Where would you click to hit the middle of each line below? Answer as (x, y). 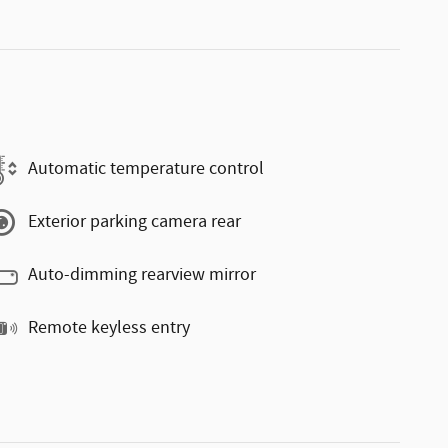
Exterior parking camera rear (134, 222)
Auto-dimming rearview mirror (142, 275)
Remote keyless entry (109, 328)
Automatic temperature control (146, 169)
